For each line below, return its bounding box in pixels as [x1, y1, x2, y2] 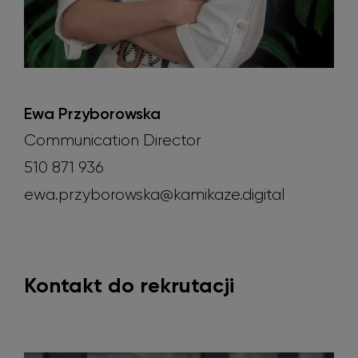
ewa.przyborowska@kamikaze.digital [24, 185, 284, 205]
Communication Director [24, 131, 201, 150]
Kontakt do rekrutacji [24, 272, 234, 299]
